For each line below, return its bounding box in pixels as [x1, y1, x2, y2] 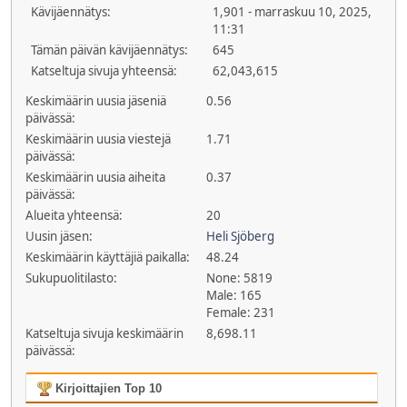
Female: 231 [206, 304, 276, 321]
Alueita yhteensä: [25, 207, 123, 223]
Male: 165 [206, 287, 263, 303]
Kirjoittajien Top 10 [51, 382, 162, 395]
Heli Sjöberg [206, 228, 275, 244]
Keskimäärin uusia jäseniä [25, 93, 166, 109]
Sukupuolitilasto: [25, 270, 117, 286]
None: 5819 [206, 270, 273, 286]
